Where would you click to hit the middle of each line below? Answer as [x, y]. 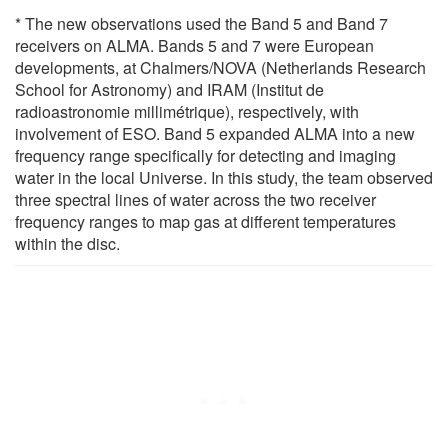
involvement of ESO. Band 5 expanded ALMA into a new [215, 133]
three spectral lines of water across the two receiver [195, 199]
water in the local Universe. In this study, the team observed [224, 177]
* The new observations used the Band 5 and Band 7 [201, 23]
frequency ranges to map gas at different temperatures [205, 221]
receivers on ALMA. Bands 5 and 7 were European [194, 45]
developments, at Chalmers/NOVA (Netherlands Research [220, 67]
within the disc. [67, 243]
